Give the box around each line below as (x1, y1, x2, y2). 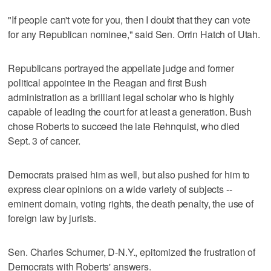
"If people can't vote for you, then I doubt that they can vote (8, 12, 250, 27)
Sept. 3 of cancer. (8, 133, 80, 148)
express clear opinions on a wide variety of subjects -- (8, 181, 232, 196)
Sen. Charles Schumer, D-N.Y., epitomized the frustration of (8, 244, 256, 259)
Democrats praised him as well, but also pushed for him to (8, 167, 250, 181)
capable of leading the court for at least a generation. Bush (8, 104, 252, 119)
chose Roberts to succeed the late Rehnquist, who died (8, 119, 240, 133)
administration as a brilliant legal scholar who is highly (8, 90, 235, 104)
